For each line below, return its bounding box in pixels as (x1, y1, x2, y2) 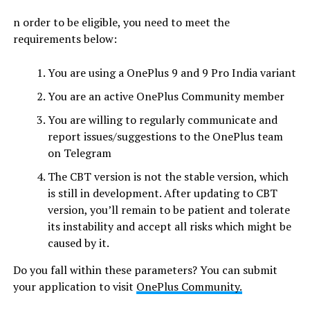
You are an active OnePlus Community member (47, 89, 284, 104)
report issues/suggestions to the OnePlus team (47, 129, 283, 145)
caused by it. (47, 235, 109, 251)
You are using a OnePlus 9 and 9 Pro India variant (47, 65, 296, 81)
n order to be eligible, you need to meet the (12, 15, 230, 30)
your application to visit (12, 279, 136, 295)
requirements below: (12, 31, 117, 47)
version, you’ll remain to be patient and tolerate (47, 202, 290, 218)
